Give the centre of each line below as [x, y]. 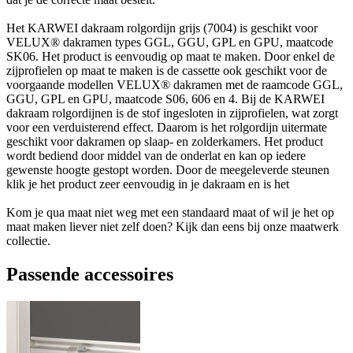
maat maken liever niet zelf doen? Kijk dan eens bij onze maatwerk [173, 226]
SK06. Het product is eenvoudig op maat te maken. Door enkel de [171, 56]
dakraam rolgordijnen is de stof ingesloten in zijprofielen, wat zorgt [172, 113]
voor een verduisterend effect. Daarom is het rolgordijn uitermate [167, 127]
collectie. [28, 240]
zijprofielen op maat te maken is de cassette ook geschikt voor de [167, 70]
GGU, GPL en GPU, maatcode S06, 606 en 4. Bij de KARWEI [165, 98]
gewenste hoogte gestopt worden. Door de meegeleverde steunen [168, 169]
